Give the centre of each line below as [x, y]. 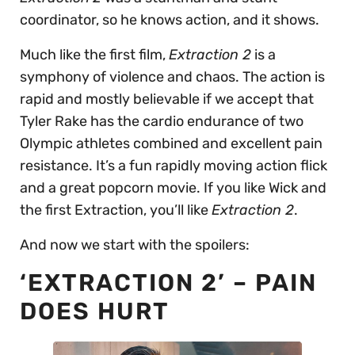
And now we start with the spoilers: [136, 244]
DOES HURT [98, 311]
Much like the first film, [94, 54]
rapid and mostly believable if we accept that [167, 99]
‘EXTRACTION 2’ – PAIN [168, 282]
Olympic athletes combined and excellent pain [171, 143]
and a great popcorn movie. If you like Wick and [173, 187]
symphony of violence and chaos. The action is [172, 76]
